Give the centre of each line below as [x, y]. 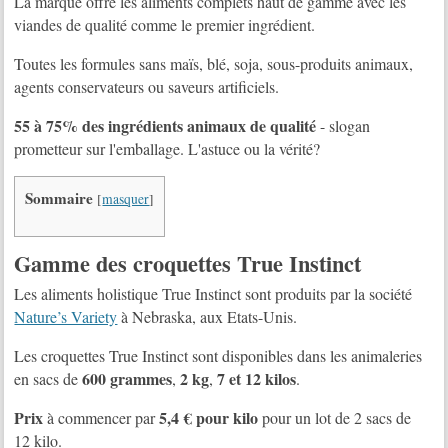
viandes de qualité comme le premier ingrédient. [165, 24]
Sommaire [59, 197]
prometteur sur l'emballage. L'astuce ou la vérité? [167, 148]
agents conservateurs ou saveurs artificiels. [147, 86]
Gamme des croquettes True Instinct [188, 263]
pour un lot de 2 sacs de [335, 417]
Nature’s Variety [66, 316]
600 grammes [127, 378]
